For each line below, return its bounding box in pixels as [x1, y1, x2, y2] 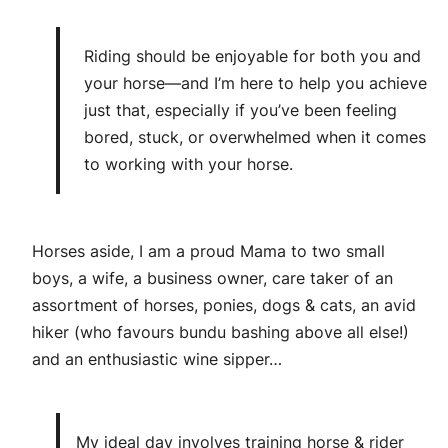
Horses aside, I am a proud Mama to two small [32, 241, 385, 261]
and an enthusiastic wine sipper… [32, 349, 282, 369]
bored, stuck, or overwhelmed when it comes [84, 127, 426, 147]
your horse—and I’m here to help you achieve [84, 73, 427, 93]
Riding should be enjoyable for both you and [84, 46, 421, 66]
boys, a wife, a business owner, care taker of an [32, 268, 393, 288]
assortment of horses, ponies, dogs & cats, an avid [32, 295, 416, 315]
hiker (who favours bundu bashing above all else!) [32, 322, 409, 342]
